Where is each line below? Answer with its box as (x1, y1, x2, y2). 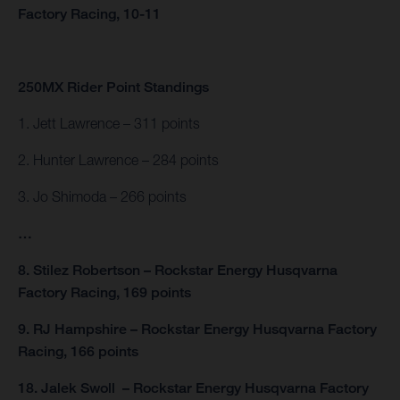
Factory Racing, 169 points (18, 284, 191, 302)
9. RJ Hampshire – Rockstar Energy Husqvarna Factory (18, 321, 377, 338)
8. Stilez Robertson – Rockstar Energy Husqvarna (18, 262, 337, 279)
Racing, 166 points (18, 343, 138, 361)
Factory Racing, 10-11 (18, 5, 161, 23)
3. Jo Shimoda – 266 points (18, 188, 187, 205)
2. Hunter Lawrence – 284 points (18, 152, 219, 169)
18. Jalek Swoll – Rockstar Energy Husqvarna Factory (18, 379, 369, 397)
